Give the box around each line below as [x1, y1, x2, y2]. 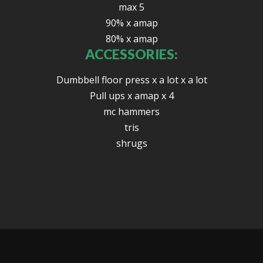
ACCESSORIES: [85, 46, 178, 62]
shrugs [116, 137, 147, 150]
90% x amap [105, 16, 158, 29]
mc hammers [103, 105, 160, 118]
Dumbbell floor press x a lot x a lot [56, 73, 207, 86]
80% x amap [105, 32, 158, 45]
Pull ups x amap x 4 [89, 89, 174, 102]
